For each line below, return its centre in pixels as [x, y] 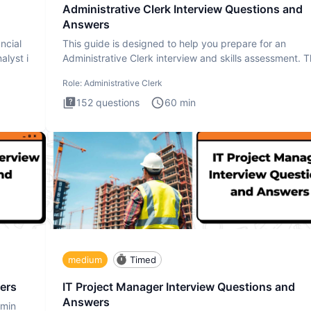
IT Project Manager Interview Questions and [179, 287]
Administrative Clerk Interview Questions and [183, 9]
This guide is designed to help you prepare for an [174, 44]
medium [85, 259]
